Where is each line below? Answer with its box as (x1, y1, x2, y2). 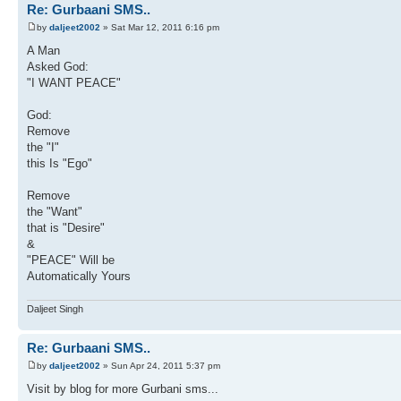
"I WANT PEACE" (27, 75, 121, 90)
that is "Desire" (27, 220, 105, 235)
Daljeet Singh (27, 303, 83, 315)
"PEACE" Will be (27, 252, 115, 267)
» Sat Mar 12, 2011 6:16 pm (100, 21, 219, 32)
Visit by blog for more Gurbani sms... (27, 381, 218, 396)
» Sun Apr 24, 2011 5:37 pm (100, 360, 220, 371)
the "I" (27, 140, 59, 154)
